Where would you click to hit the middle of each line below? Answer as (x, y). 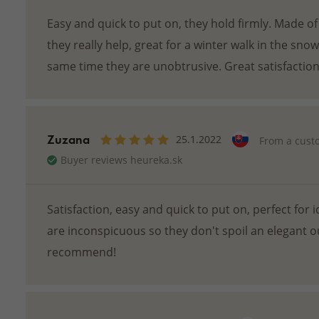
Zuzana (68, 139)
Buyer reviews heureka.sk (121, 160)
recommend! (81, 252)
